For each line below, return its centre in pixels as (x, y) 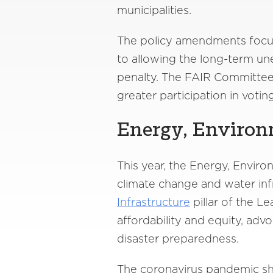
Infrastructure (154, 202)
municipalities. (157, 10)
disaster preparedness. (181, 239)
